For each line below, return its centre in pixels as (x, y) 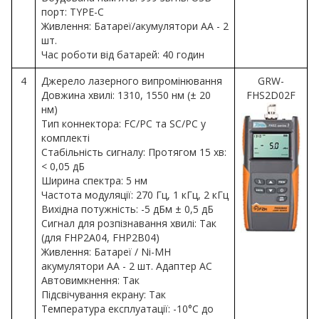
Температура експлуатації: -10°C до (127, 309)
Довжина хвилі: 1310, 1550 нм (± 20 (126, 95)
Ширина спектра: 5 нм (94, 181)
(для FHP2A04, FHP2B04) (100, 238)
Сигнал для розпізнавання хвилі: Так (129, 224)
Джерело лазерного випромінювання (132, 81)
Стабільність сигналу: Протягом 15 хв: (134, 152)
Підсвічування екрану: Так (104, 295)
